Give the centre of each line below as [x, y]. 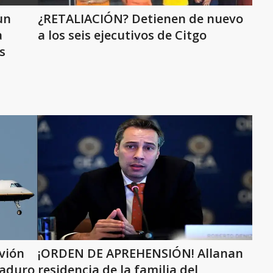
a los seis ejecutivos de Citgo [122, 35]
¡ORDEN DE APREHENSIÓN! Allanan [140, 253]
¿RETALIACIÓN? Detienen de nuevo [140, 19]
